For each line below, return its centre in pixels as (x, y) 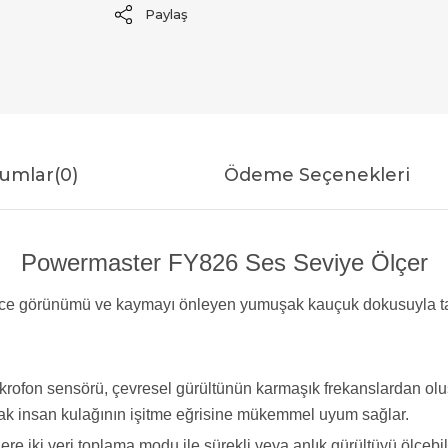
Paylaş (166, 14)
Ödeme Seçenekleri (317, 174)
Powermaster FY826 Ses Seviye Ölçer (224, 262)
